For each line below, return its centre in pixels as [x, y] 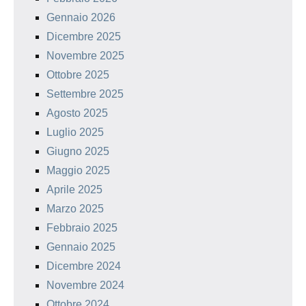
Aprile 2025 [74, 190]
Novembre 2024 [85, 286]
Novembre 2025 [85, 56]
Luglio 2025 [75, 133]
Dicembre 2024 [84, 266]
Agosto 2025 [77, 113]
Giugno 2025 [78, 152]
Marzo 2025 [75, 209]
